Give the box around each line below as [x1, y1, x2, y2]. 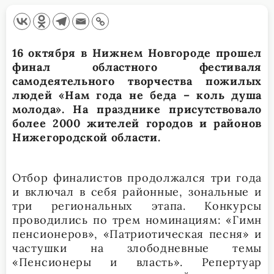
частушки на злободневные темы [12, 240, 262, 255]
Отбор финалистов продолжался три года [12, 170, 262, 185]
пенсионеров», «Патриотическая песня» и [12, 226, 262, 241]
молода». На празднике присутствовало [12, 102, 262, 116]
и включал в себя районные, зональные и [12, 184, 262, 199]
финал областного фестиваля [12, 59, 262, 74]
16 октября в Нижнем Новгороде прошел [12, 45, 262, 60]
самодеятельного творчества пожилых [12, 73, 262, 88]
